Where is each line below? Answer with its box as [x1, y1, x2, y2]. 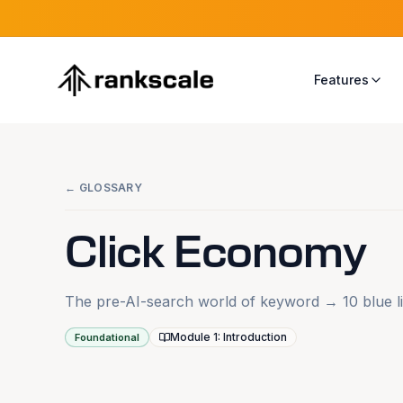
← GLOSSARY [65, 181, 142, 194]
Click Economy [65, 232, 366, 275]
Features [313, 72, 369, 87]
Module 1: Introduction [170, 330, 287, 344]
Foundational [75, 331, 139, 344]
